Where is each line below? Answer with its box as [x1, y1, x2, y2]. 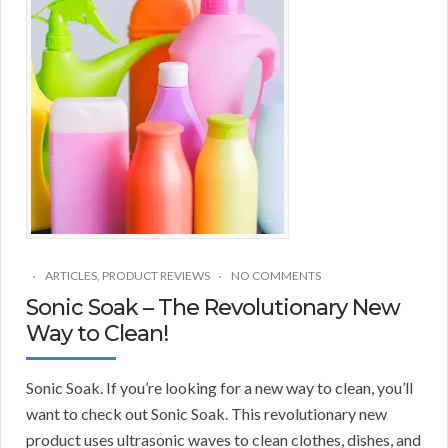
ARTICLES [45, 268, 97, 284]
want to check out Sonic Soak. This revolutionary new [26, 404, 387, 424]
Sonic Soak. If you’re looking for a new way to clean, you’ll [26, 378, 413, 398]
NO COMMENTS [231, 268, 321, 284]
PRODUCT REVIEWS [102, 268, 210, 284]
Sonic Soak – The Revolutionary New [26, 294, 400, 322]
